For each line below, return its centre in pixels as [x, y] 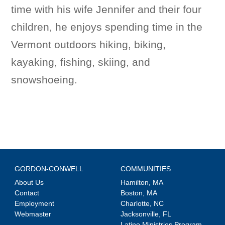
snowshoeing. [44, 80]
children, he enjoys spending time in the [107, 27]
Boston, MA [139, 193]
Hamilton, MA [142, 183]
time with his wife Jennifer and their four [106, 10]
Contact [27, 193]
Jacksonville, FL [146, 214]
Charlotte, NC [142, 204]
